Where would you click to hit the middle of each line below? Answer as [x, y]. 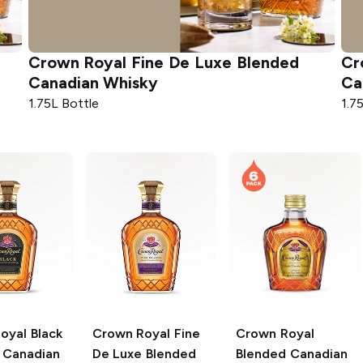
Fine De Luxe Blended [215, 62]
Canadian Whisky [93, 82]
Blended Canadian [292, 353]
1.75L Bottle [64, 103]
